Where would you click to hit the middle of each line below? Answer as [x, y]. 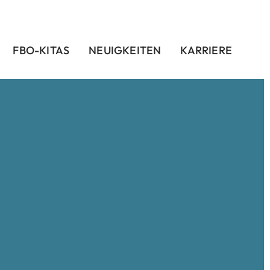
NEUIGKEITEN [125, 50]
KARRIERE [206, 50]
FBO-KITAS [41, 50]
